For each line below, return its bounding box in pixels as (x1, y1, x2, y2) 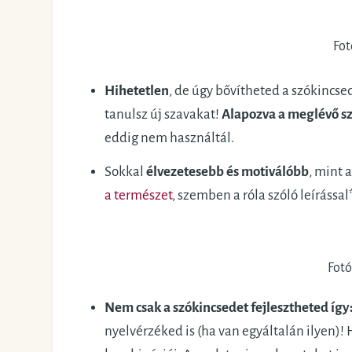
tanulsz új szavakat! (104, 107, 222, 123)
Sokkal (104, 164, 146, 180)
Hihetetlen (104, 83, 169, 99)
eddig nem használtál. (104, 130, 234, 146)
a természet (104, 188, 172, 203)
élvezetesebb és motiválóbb (145, 164, 309, 180)
